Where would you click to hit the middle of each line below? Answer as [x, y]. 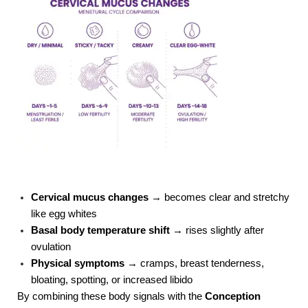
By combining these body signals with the [111, 297]
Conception [233, 297]
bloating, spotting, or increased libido [112, 280]
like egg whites [64, 214]
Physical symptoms [78, 264]
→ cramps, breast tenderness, [194, 264]
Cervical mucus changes [90, 198]
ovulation [51, 247]
